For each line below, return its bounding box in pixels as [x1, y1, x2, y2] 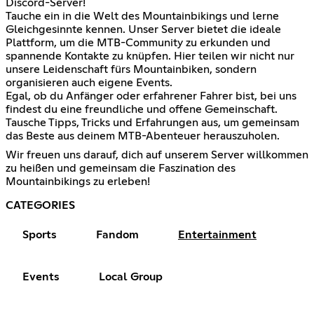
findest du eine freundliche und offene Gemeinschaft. [6, 103, 278, 115]
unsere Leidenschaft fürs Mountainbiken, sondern [6, 63, 257, 75]
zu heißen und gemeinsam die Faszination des [6, 162, 235, 174]
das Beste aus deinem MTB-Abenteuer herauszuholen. [6, 130, 280, 142]
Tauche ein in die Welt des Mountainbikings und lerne [6, 10, 279, 22]
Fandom [96, 228, 139, 240]
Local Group [99, 271, 163, 282]
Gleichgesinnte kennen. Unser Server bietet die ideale [6, 23, 281, 35]
